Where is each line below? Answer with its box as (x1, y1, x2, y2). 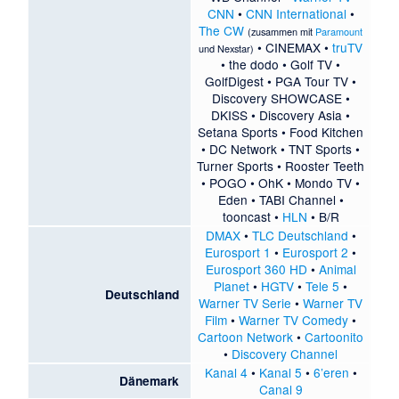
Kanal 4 (204, 362, 248, 381)
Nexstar (217, 40, 251, 55)
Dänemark (118, 371, 179, 389)
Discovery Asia (259, 105, 343, 124)
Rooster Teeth (285, 156, 365, 175)
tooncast (222, 207, 271, 225)
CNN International (245, 4, 346, 22)
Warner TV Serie (199, 293, 292, 312)
